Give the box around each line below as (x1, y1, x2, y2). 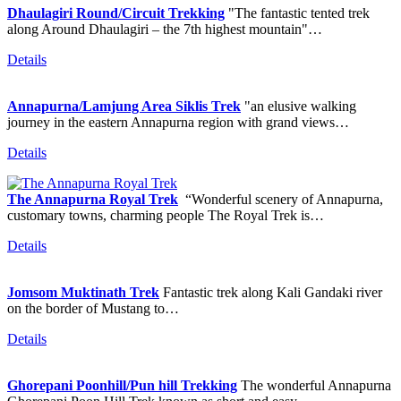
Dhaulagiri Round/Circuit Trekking (7, 4, 225, 21)
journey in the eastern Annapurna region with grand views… (7, 114, 349, 130)
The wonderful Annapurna (237, 377, 391, 393)
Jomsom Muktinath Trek (7, 284, 159, 300)
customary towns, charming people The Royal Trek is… (7, 207, 324, 223)
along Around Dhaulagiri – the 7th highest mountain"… (7, 21, 322, 37)
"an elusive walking (241, 98, 356, 114)
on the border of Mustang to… (7, 300, 179, 316)
